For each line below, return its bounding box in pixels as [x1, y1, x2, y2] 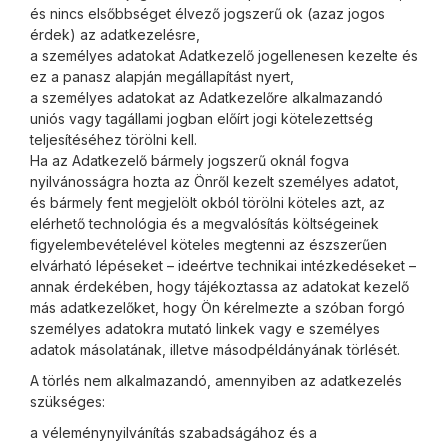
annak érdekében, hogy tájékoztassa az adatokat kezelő [30, 278, 409, 295]
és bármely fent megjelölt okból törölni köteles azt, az [30, 194, 385, 211]
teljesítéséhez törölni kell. [30, 131, 197, 148]
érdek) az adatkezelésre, [30, 26, 200, 43]
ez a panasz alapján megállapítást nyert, [30, 68, 294, 85]
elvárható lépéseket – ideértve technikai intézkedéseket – [30, 257, 416, 274]
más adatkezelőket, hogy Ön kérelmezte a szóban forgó [30, 299, 405, 316]
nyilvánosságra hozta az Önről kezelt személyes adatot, [30, 173, 399, 190]
